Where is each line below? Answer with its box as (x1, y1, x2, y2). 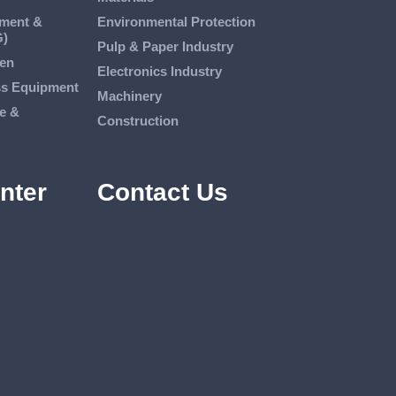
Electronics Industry (96, 63, 222, 79)
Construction (96, 112, 179, 128)
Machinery (96, 88, 162, 103)
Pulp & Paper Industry (96, 38, 233, 54)
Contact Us (96, 178, 228, 206)
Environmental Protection (96, 13, 255, 29)
